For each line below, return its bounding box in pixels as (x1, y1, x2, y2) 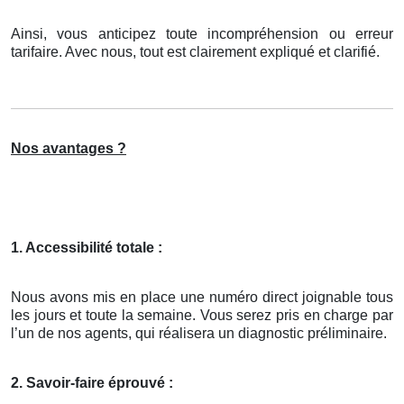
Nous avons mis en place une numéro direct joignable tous (11, 289, 393, 306)
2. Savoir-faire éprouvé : (11, 375, 173, 391)
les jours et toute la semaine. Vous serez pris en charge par (11, 308, 393, 324)
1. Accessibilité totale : (11, 240, 162, 256)
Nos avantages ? (11, 141, 126, 157)
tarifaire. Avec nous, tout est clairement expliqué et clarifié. (11, 44, 380, 60)
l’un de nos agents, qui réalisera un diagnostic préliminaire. (11, 326, 387, 342)
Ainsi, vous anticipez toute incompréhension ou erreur (11, 26, 393, 42)
